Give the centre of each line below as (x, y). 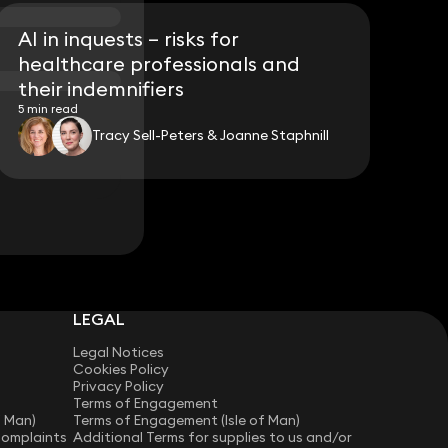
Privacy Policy (119, 386)
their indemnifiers (101, 88)
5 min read (48, 108)
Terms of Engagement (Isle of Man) (187, 420)
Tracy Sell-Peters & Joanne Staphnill (211, 135)
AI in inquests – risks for (128, 38)
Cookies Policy (121, 369)
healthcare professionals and (159, 63)
